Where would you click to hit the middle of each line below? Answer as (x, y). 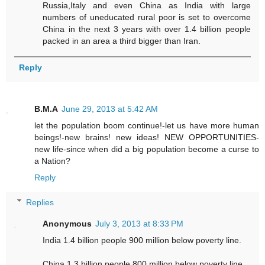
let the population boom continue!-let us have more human (147, 126)
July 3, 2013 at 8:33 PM (140, 223)
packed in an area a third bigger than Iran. (122, 41)
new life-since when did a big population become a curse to (147, 149)
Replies (40, 202)
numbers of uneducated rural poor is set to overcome (147, 17)
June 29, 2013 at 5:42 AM (110, 109)
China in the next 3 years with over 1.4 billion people (147, 29)
